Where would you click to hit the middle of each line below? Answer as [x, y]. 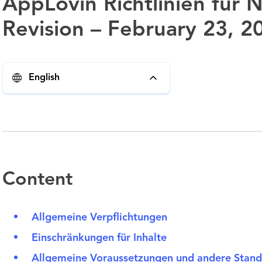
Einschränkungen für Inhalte [99, 238]
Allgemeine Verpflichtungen [99, 218]
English [44, 78]
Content [37, 180]
